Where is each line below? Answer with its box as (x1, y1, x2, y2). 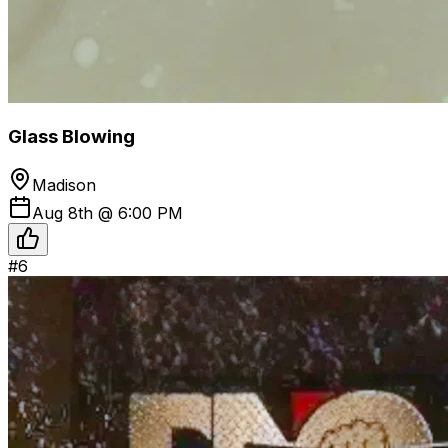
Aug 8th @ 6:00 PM (32, 203, 183, 223)
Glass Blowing (8, 125, 135, 149)
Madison (32, 175, 96, 195)
